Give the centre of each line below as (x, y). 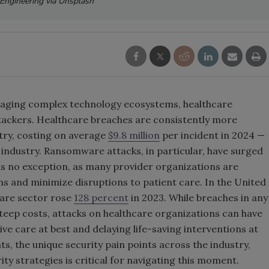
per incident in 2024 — (212, 135)
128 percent (101, 197)
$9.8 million (134, 135)
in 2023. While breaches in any (198, 197)
